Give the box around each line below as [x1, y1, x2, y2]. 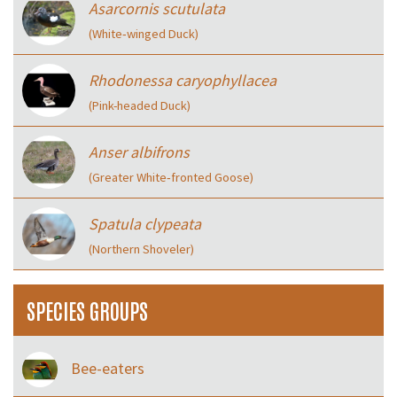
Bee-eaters [71, 357, 144, 378]
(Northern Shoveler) [89, 240, 194, 257]
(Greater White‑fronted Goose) [89, 168, 253, 185]
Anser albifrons [89, 141, 190, 162]
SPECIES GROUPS [27, 295, 148, 323]
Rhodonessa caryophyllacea [89, 69, 276, 90]
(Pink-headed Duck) [89, 97, 191, 113]
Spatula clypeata [89, 213, 201, 234]
